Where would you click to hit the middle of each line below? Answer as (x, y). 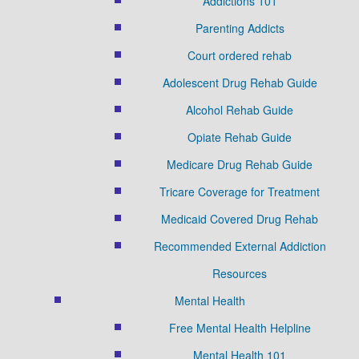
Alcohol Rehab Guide (240, 109)
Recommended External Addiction (240, 246)
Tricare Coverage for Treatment (240, 191)
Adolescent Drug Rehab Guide (240, 82)
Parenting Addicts (240, 28)
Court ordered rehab (240, 55)
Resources (240, 273)
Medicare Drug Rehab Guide (240, 164)
